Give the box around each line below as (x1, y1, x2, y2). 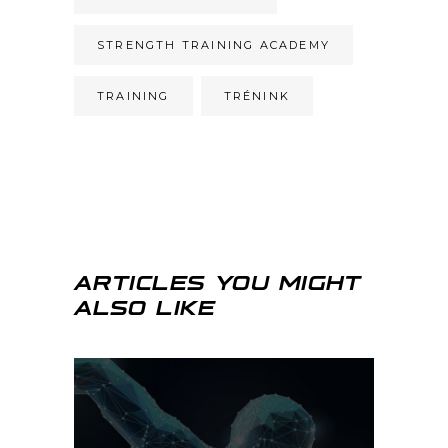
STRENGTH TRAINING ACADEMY (97, 38, 331, 53)
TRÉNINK (223, 89, 291, 104)
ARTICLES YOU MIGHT (74, 267, 362, 295)
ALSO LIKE (74, 292, 215, 320)
